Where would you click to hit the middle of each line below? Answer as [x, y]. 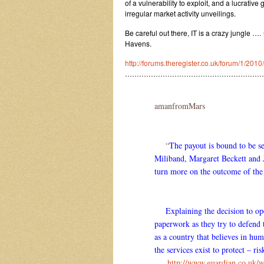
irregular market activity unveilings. [180, 13]
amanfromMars [180, 106]
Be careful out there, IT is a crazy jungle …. [194, 33]
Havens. [138, 43]
